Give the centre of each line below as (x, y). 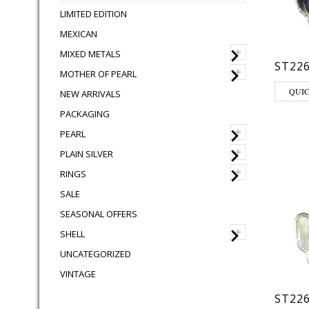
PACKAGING (85, 114)
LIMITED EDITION (93, 14)
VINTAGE (78, 274)
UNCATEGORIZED (96, 254)
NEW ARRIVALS (90, 94)
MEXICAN (79, 34)
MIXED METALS (90, 54)
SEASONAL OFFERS (99, 214)
